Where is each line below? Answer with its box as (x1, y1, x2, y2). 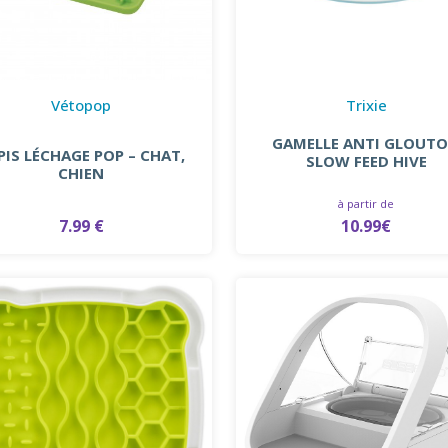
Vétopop (51, 94, 112, 115)
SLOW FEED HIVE (305, 150, 427, 171)
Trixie (345, 94, 387, 115)
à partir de (338, 195, 395, 211)
